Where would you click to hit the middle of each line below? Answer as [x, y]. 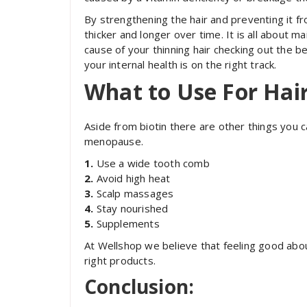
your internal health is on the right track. [181, 64]
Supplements [126, 223]
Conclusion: [139, 286]
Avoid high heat [132, 178]
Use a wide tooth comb [151, 163]
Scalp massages [134, 193]
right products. [120, 260]
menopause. [114, 141]
